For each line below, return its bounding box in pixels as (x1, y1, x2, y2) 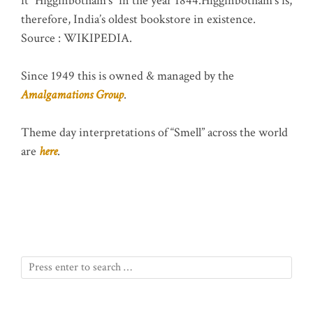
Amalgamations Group (21, 86, 124, 103)
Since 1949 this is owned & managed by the (21, 67, 234, 84)
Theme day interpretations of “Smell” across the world (21, 124, 288, 140)
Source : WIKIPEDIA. (21, 29, 132, 46)
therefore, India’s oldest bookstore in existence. (21, 10, 256, 27)
